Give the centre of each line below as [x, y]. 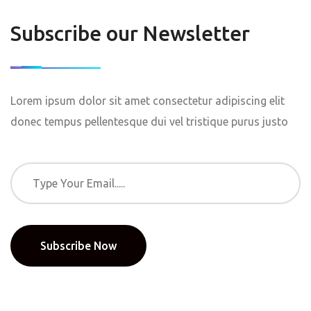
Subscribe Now [78, 246]
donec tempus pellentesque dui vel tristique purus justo [149, 121]
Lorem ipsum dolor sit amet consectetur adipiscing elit [148, 101]
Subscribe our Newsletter [130, 33]
